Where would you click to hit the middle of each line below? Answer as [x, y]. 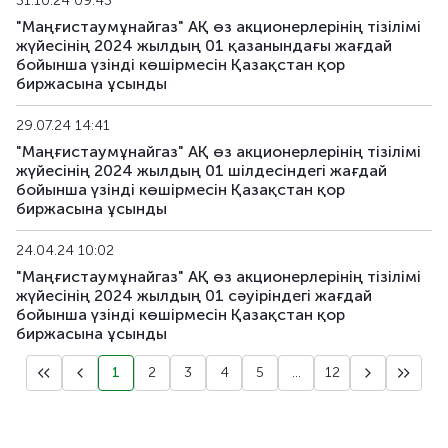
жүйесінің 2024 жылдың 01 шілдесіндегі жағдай [201, 170]
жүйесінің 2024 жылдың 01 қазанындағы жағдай [204, 45]
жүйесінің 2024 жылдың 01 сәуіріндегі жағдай [194, 295]
